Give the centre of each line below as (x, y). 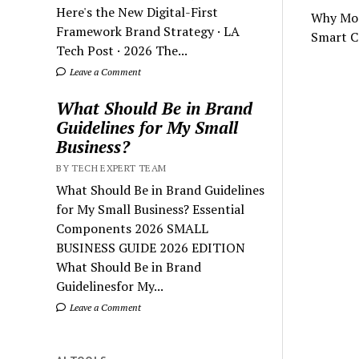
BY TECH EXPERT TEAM (111, 167)
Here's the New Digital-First (137, 12)
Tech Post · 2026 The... (122, 50)
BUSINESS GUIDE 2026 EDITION (151, 247)
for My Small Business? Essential (151, 209)
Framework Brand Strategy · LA (148, 31)
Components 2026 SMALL (133, 228)
